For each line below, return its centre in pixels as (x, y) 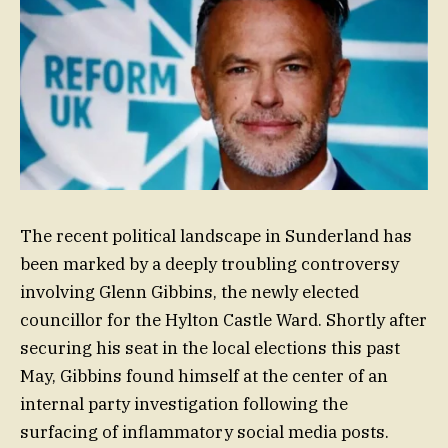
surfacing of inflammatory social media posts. (204, 432)
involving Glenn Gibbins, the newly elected (189, 292)
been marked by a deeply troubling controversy (209, 264)
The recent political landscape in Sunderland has (216, 236)
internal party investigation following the (184, 404)
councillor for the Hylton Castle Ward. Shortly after (223, 320)
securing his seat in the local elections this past (210, 348)
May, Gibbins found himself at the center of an (204, 376)
